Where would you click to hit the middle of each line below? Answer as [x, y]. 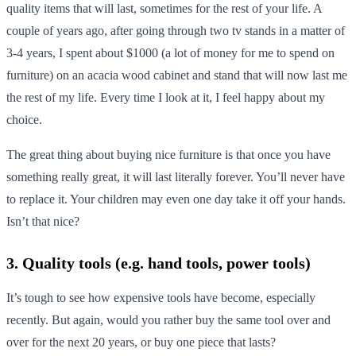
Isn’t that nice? [43, 221]
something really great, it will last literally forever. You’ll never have [176, 176]
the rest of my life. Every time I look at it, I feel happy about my [166, 97]
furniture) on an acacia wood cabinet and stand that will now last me [177, 75]
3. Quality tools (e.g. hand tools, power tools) [159, 263]
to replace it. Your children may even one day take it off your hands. [176, 199]
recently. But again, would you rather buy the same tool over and [168, 319]
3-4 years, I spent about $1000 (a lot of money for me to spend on [170, 52]
